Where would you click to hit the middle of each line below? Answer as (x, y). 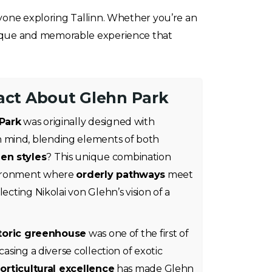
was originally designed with (88, 122)
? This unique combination (109, 157)
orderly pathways (121, 175)
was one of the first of (138, 233)
